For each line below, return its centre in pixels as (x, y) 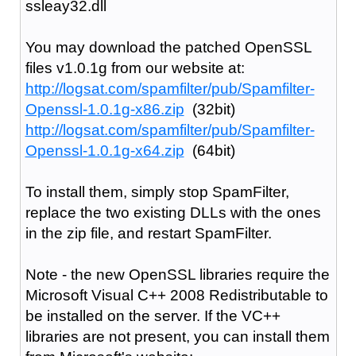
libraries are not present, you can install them (177, 336)
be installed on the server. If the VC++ (153, 315)
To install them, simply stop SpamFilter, (157, 192)
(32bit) (209, 109)
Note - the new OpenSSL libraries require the (177, 274)
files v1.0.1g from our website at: (135, 68)
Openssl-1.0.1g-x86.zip (104, 109)
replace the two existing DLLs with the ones (173, 212)
